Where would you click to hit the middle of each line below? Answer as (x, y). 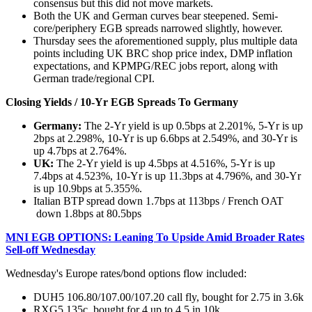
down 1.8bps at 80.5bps (92, 213)
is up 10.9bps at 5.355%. (88, 188)
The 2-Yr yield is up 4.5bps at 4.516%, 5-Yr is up (166, 163)
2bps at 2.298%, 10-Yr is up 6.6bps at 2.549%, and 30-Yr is (165, 138)
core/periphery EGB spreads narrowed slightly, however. (158, 28)
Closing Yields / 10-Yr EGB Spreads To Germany (122, 102)
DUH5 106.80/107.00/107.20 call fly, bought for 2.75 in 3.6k (169, 297)
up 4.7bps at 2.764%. (80, 150)
